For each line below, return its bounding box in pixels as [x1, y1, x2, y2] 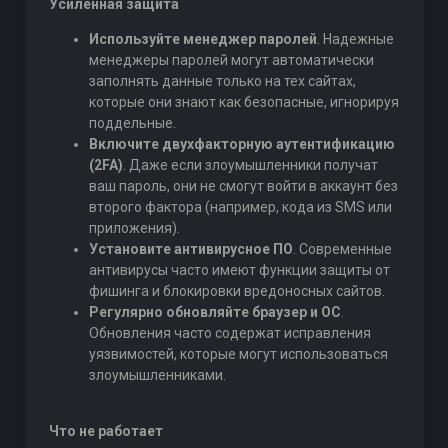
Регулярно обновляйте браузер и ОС [88, 304, 341, 320]
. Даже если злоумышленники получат [122, 157, 378, 173]
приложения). [88, 220, 180, 236]
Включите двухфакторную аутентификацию [88, 136, 395, 152]
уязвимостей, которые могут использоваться [88, 346, 388, 362]
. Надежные [316, 31, 394, 47]
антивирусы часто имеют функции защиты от [88, 262, 390, 278]
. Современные [292, 241, 392, 257]
